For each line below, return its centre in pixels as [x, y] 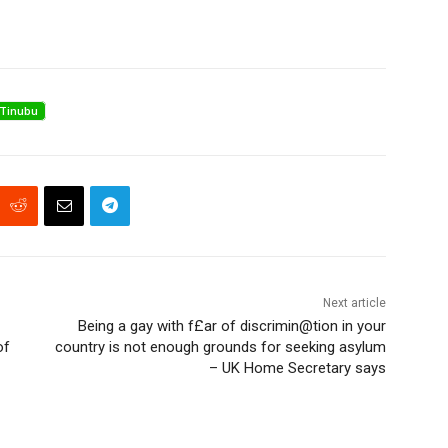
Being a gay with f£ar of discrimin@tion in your [231, 325]
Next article [354, 302]
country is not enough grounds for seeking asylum [220, 346]
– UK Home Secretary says [297, 367]
